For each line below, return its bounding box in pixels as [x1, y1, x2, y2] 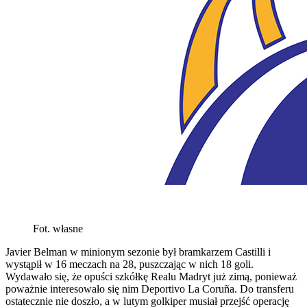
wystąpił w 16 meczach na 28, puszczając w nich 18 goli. [5, 258, 254, 270]
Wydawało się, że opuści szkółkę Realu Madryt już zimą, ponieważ [5, 270, 297, 282]
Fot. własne [33, 222, 83, 234]
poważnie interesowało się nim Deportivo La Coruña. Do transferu [5, 282, 294, 295]
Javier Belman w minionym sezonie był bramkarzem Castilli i [5, 245, 271, 258]
